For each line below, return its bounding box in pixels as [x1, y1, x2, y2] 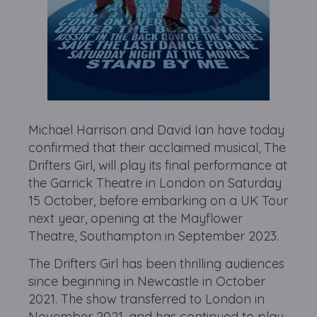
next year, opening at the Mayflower [28, 210, 243, 226]
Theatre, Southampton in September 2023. [28, 228, 279, 244]
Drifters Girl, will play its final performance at [28, 157, 288, 173]
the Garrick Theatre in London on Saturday [28, 175, 282, 191]
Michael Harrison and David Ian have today [28, 122, 285, 138]
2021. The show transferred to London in [28, 291, 265, 307]
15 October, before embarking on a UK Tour [28, 192, 289, 209]
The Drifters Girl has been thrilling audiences [28, 255, 285, 272]
